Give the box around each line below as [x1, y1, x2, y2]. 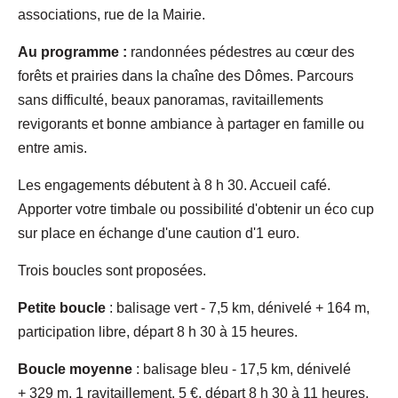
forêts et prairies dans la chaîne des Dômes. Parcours [18, 68, 354, 84]
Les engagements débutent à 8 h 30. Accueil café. [18, 177, 330, 193]
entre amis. [18, 139, 87, 155]
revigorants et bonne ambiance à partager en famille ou [18, 115, 364, 131]
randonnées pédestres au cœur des [127, 44, 354, 60]
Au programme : [18, 44, 127, 60]
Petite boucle [18, 299, 106, 315]
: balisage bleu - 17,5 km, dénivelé [132, 361, 351, 377]
